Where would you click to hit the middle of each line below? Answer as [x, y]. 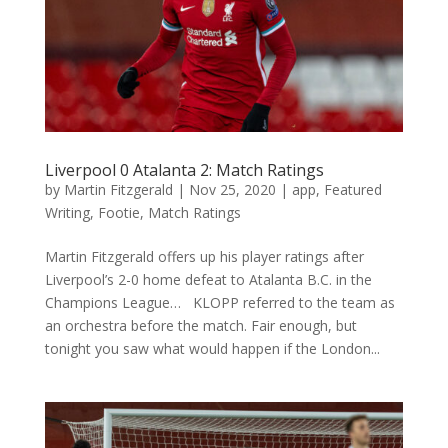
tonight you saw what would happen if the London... [212, 348]
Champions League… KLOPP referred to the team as [219, 302]
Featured [352, 189]
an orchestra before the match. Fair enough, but [200, 325]
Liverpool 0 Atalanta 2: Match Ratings [184, 169]
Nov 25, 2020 [232, 189]
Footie [118, 212]
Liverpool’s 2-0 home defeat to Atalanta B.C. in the [208, 279]
